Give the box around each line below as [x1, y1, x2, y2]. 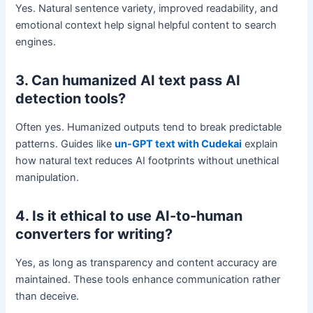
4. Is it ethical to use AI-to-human [15, 208, 243, 225]
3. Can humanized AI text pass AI [15, 72, 241, 89]
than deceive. [15, 290, 80, 303]
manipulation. [15, 171, 80, 184]
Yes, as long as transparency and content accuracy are [15, 256, 277, 270]
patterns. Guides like [15, 138, 115, 151]
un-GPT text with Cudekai [115, 138, 242, 151]
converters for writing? [15, 226, 173, 243]
